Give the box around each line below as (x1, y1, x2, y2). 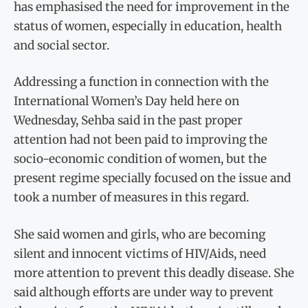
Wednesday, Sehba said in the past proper (14, 113, 243, 129)
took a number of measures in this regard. (14, 190, 249, 206)
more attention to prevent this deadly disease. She (14, 265, 294, 280)
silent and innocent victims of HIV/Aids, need (14, 245, 266, 261)
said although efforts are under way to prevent (14, 284, 274, 300)
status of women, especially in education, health (14, 18, 282, 34)
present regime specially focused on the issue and (14, 170, 291, 186)
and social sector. (14, 37, 109, 53)
